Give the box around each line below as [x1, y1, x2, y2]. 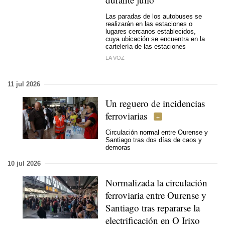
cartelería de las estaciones [105, 42, 186, 50]
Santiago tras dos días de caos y [105, 136, 202, 144]
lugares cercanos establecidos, [105, 27, 196, 35]
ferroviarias [105, 109, 147, 122]
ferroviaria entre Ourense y [105, 188, 206, 201]
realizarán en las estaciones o [105, 20, 192, 28]
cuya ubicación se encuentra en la [105, 35, 205, 43]
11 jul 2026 [8, 80, 40, 88]
